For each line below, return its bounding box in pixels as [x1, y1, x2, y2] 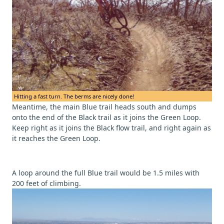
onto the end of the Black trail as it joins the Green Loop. [12, 112, 201, 122]
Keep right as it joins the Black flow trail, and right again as [12, 123, 211, 133]
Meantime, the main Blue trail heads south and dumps [12, 102, 196, 112]
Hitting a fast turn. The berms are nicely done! [14, 92, 134, 100]
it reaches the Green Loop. [12, 133, 100, 143]
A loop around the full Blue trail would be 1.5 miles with [12, 168, 199, 178]
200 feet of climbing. [12, 178, 81, 188]
